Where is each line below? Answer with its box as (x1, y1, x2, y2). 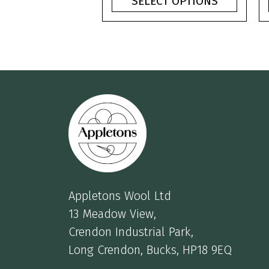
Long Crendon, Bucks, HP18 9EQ (68, 242, 232, 257)
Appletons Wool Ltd (68, 188, 171, 203)
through (205, 1, 246, 16)
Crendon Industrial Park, (68, 224, 193, 239)
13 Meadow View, (68, 206, 156, 221)
